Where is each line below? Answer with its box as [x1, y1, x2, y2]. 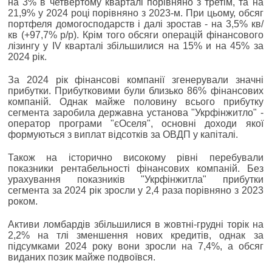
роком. [8, 195, 38, 206]
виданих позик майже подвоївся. [8, 251, 155, 262]
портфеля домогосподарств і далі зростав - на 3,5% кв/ [8, 18, 263, 29]
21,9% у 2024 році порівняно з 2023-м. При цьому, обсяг [8, 7, 263, 18]
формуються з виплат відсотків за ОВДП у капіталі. [8, 129, 238, 140]
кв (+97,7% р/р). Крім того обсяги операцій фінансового [8, 29, 263, 40]
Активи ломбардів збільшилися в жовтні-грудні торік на [8, 219, 263, 229]
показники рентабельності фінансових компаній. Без [8, 163, 263, 174]
